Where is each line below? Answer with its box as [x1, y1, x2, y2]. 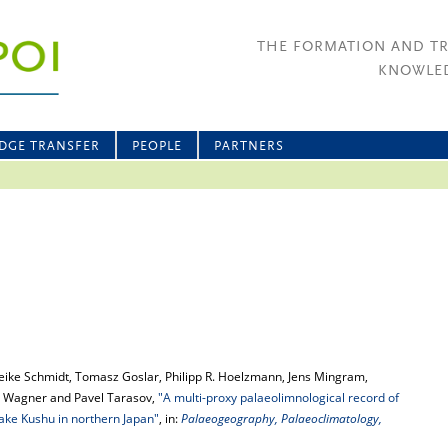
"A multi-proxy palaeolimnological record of [158, 389, 399, 406]
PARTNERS [214, 140, 284, 153]
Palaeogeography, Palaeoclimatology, [181, 410, 382, 427]
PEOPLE [132, 140, 182, 153]
